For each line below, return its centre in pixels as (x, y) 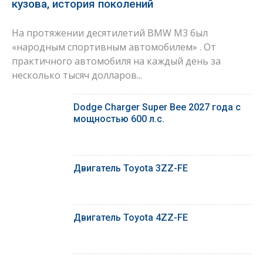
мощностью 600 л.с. (119, 119)
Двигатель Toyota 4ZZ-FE (131, 218)
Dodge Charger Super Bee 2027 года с (157, 107)
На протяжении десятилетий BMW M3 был (110, 33)
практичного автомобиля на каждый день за (116, 61)
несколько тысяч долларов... (77, 75)
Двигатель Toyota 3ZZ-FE (131, 168)
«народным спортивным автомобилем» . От (114, 47)
